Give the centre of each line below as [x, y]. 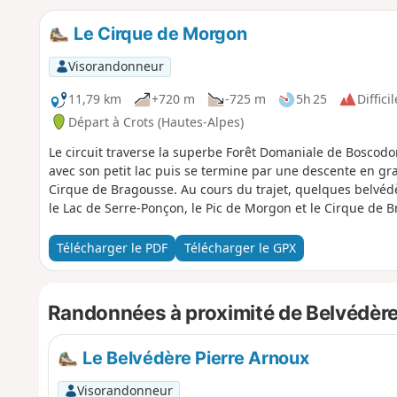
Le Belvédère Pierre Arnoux [194, 358]
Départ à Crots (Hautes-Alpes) [156, 121]
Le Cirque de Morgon [158, 33]
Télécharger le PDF [112, 248]
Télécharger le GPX [240, 248]
